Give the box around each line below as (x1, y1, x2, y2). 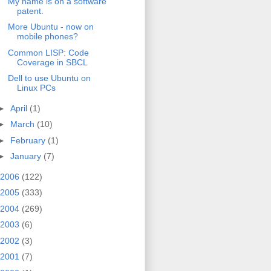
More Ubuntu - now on (7, 22, 94, 32)
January (10, 151, 44, 162)
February (10, 135, 48, 145)
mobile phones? (16, 31, 78, 42)
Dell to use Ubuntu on (7, 73, 91, 83)
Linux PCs (16, 83, 56, 93)
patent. (16, 5, 44, 16)
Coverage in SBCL (16, 57, 88, 67)
